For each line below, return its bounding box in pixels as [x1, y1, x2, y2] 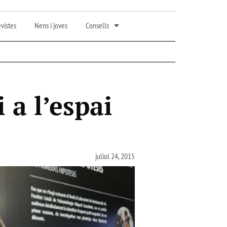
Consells [85, 20, 109, 30]
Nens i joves [34, 20, 67, 30]
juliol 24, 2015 [95, 150, 135, 161]
